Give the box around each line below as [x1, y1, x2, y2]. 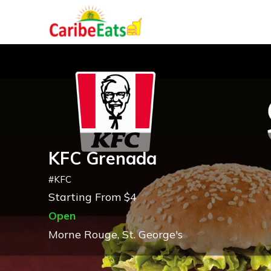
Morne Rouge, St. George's [48, 227, 183, 241]
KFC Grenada [48, 147, 157, 169]
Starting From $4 [48, 189, 137, 204]
